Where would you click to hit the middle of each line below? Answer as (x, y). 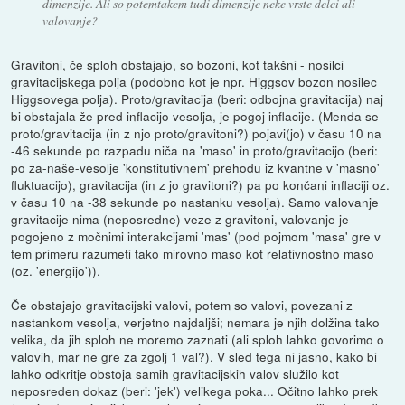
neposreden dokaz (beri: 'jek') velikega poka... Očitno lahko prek (195, 390)
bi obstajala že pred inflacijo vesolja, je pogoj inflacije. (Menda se (195, 115)
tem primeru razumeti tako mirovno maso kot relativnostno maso (193, 253)
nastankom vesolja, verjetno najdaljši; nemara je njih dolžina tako (196, 321)
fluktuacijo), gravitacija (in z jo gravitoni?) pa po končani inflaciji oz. (201, 184)
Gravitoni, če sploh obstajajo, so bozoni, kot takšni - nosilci (178, 64)
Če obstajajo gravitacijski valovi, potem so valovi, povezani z (182, 304)
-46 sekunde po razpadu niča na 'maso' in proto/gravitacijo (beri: (195, 150)
